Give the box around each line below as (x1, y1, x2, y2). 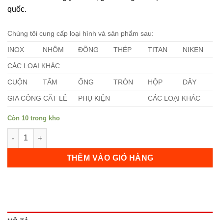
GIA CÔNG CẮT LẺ (7, 94, 67, 102)
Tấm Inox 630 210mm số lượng (7, 129, 110, 137)
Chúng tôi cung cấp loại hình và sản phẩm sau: (7, 29, 154, 37)
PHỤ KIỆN (78, 94, 110, 102)
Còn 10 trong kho (7, 114, 60, 122)
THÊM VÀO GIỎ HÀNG (66, 153, 154, 162)
